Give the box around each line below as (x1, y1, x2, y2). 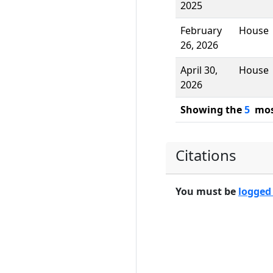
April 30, (180, 63, 218, 77)
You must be (175, 185, 238, 198)
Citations (175, 145, 236, 165)
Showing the (180, 103, 244, 116)
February (180, 24, 222, 37)
